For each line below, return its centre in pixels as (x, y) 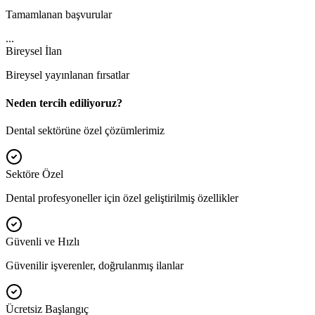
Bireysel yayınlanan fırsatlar (67, 75)
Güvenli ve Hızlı (43, 241)
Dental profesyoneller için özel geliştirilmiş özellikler (122, 198)
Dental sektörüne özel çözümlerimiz (85, 130)
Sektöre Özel (34, 174)
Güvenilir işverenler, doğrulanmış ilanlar (95, 265)
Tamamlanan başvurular (59, 15)
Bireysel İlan (34, 51)
